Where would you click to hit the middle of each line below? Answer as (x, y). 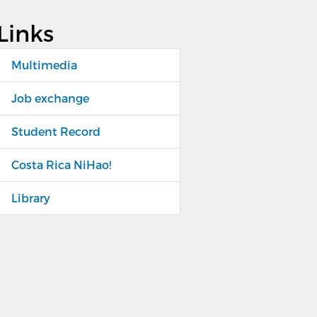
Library (30, 197)
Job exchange (50, 98)
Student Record (56, 131)
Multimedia (44, 64)
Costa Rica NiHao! (61, 164)
